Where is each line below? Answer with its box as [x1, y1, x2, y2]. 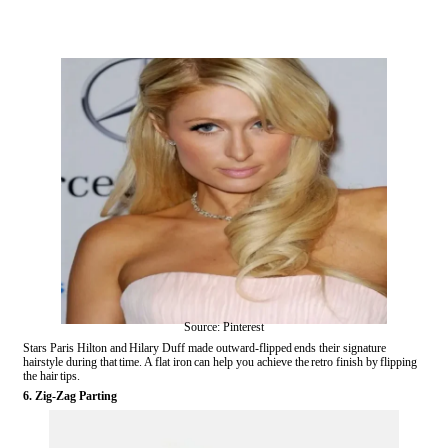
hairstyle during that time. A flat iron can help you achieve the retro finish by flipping [23, 354, 417, 369]
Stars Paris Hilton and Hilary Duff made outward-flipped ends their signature [23, 340, 388, 355]
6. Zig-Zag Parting [23, 388, 117, 403]
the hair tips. [23, 368, 80, 383]
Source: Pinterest [184, 319, 264, 334]
